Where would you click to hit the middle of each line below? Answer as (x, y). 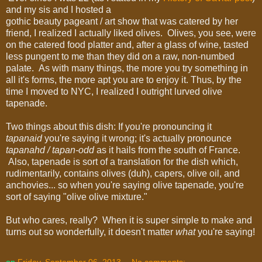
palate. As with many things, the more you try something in (127, 68)
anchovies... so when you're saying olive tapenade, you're (125, 185)
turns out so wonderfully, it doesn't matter (91, 232)
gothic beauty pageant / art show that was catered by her (122, 22)
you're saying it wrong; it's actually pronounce (137, 139)
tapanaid (24, 139)
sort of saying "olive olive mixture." (77, 197)
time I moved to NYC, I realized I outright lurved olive (114, 92)
